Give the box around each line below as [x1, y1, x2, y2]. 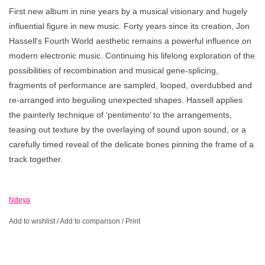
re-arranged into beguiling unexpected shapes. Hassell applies [9, 95, 243, 105]
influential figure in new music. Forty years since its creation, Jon [9, 21, 250, 31]
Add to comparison [60, 216, 122, 225]
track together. [9, 154, 63, 164]
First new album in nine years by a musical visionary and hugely [9, 6, 247, 16]
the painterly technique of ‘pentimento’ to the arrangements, [9, 109, 232, 119]
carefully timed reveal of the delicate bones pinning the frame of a [9, 139, 254, 149]
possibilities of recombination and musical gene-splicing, [9, 65, 218, 75]
